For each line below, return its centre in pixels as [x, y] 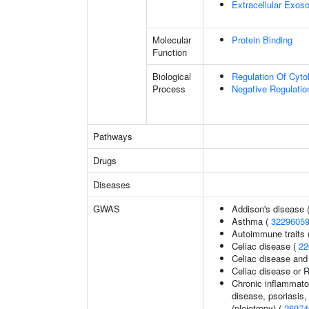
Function [170, 52]
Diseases [112, 185]
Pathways [113, 136]
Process [169, 89]
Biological [172, 76]
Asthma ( [251, 221]
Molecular [172, 40]
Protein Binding [262, 40]
